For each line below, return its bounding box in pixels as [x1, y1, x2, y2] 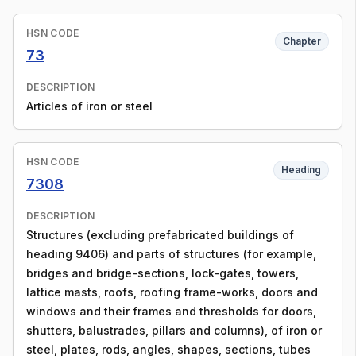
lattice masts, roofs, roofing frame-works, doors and [26, 285, 318, 299]
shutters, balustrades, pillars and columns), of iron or [26, 323, 322, 337]
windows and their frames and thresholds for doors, [26, 304, 316, 318]
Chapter [283, 35, 321, 47]
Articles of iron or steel [26, 99, 153, 113]
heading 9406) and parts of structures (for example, [26, 247, 316, 261]
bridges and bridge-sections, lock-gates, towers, [26, 266, 299, 280]
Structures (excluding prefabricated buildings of [26, 228, 294, 242]
